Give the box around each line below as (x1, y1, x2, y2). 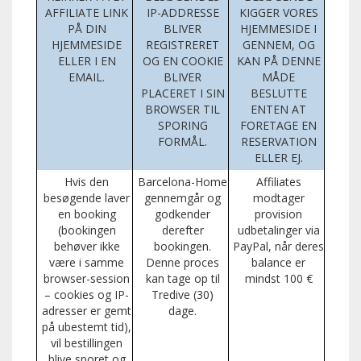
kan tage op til (145, 271, 220, 287)
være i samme (49, 255, 124, 271)
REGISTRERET (146, 37, 219, 53)
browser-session (44, 271, 130, 287)
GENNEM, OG (242, 37, 315, 53)
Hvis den (64, 174, 109, 190)
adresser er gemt (42, 303, 131, 319)
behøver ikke (53, 239, 120, 255)
